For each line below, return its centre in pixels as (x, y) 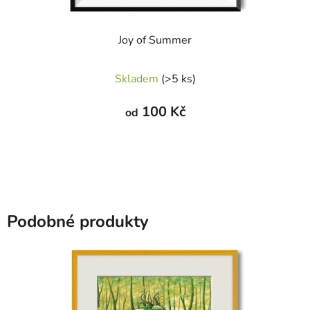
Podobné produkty (78, 222)
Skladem (138, 79)
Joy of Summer (155, 40)
